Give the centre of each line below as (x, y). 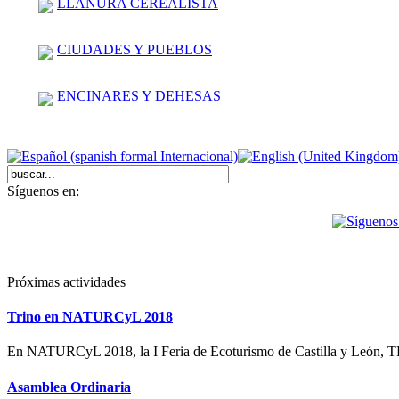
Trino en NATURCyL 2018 (90, 317)
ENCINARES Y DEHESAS (139, 95)
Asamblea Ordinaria (69, 387)
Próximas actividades (66, 281)
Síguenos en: (43, 191)
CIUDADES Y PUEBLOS (134, 49)
